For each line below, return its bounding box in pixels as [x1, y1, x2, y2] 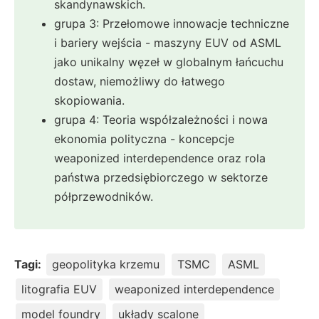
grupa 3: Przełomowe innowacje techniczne [54, 16, 289, 31]
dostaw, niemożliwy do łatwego [54, 74, 225, 89]
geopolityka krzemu [52, 257, 159, 272]
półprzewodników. [54, 189, 153, 204]
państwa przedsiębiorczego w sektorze [54, 170, 268, 185]
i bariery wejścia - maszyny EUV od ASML [54, 36, 281, 51]
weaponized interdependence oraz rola [54, 151, 266, 166]
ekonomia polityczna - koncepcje [54, 132, 234, 147]
